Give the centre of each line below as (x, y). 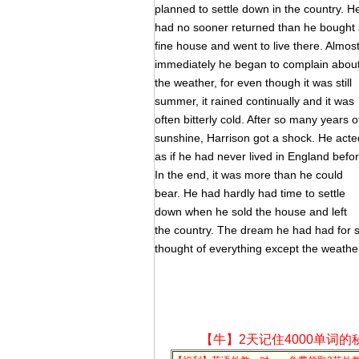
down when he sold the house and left (251, 212)
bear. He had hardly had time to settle (250, 193)
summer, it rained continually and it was (254, 101)
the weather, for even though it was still (253, 83)
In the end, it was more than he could (249, 175)
